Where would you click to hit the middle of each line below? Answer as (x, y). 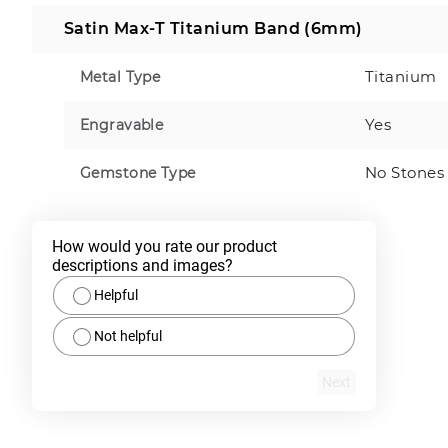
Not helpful (128, 335)
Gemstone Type (138, 172)
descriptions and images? (142, 265)
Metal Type (120, 76)
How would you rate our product (164, 246)
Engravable (122, 124)
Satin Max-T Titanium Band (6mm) (214, 28)
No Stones (405, 172)
